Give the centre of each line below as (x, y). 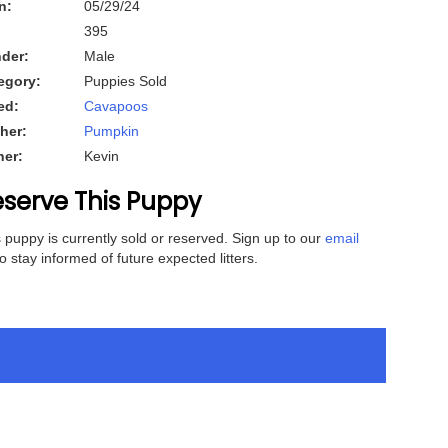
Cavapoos (116, 106)
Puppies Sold (125, 81)
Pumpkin (111, 131)
